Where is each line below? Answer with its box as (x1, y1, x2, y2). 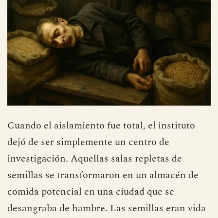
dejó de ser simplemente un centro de (7, 134, 169, 149)
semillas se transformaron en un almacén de (7, 167, 199, 182)
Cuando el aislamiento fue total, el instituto (7, 118, 195, 133)
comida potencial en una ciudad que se (7, 184, 174, 199)
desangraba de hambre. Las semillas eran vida (7, 200, 206, 216)
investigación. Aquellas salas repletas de (7, 151, 182, 166)
